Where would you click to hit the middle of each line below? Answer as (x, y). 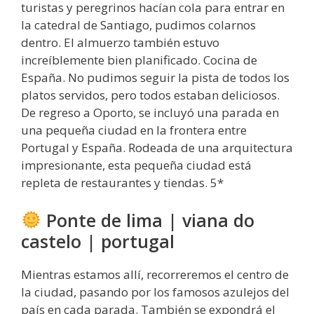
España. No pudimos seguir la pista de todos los (155, 78)
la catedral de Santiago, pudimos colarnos (138, 25)
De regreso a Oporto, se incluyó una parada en (150, 113)
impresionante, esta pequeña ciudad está (136, 165)
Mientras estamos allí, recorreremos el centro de (155, 274)
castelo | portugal (98, 241)
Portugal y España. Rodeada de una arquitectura (157, 148)
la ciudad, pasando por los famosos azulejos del (155, 292)
